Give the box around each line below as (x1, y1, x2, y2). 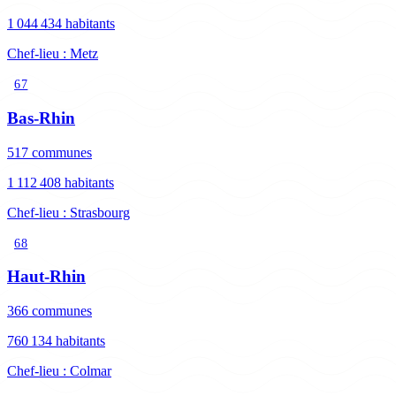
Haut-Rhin (7, 267, 86, 286)
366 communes (7, 303, 92, 319)
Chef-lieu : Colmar (7, 363, 111, 379)
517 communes (7, 144, 92, 160)
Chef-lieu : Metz (7, 46, 98, 62)
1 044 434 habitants (7, 16, 115, 32)
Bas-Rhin (7, 108, 75, 127)
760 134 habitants (7, 333, 105, 349)
